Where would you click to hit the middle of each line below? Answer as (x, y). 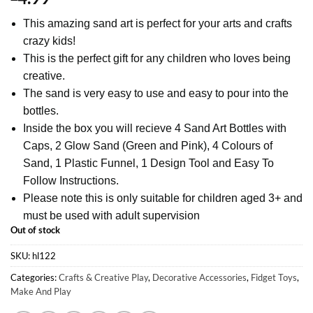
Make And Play (41, 291)
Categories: (35, 277)
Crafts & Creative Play (103, 277)
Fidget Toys (274, 277)
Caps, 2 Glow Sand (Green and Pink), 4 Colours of (148, 145)
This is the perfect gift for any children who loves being (157, 58)
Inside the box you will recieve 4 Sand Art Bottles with (155, 128)
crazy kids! (49, 41)
